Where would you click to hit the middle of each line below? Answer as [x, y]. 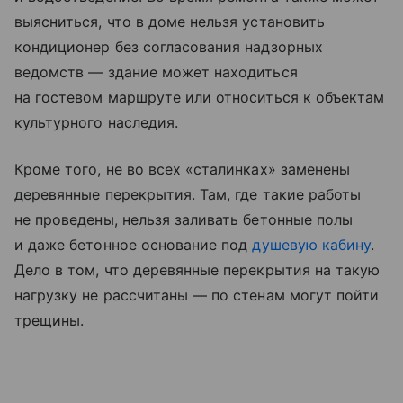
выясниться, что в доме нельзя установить [170, 22]
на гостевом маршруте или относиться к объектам [200, 98]
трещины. [49, 321]
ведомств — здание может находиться [156, 72]
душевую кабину [312, 245]
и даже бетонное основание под [134, 245]
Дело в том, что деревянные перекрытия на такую [197, 270]
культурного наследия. [97, 123]
